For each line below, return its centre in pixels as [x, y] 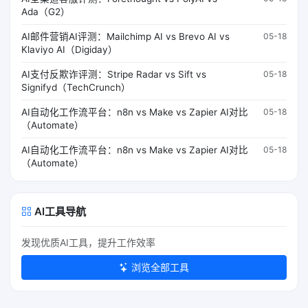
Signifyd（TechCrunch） [76, 87]
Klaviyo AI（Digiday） [69, 49]
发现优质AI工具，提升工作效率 [88, 242]
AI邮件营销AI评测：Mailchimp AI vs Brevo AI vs [125, 36]
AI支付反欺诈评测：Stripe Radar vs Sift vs [114, 74]
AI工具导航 [60, 211]
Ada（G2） [46, 11]
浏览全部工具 [160, 267]
